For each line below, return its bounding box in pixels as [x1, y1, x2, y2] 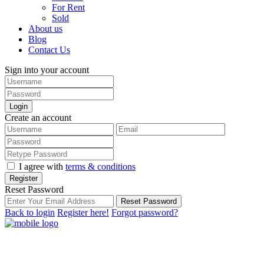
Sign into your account [5, 64, 89, 75]
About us [28, 23, 62, 34]
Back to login [5, 207, 55, 217]
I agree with [19, 161, 65, 171]
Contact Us [28, 44, 70, 55]
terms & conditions [65, 161, 136, 171]
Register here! [57, 207, 109, 217]
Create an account [5, 112, 71, 123]
